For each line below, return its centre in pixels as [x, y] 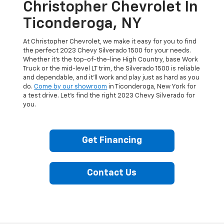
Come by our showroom [71, 86]
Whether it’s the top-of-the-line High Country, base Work [111, 59]
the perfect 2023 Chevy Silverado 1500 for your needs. [107, 50]
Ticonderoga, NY [82, 24]
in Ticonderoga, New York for [152, 86]
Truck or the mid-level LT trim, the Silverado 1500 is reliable [112, 68]
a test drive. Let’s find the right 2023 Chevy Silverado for [109, 95]
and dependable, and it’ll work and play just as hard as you [111, 77]
